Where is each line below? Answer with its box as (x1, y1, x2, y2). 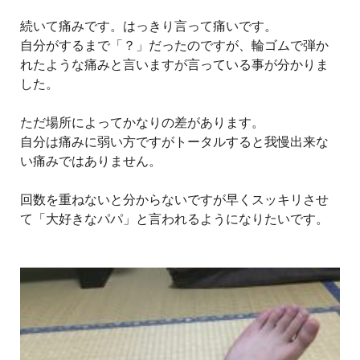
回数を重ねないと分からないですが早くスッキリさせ (20, 193, 329, 207)
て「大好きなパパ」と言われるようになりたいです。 (20, 212, 332, 227)
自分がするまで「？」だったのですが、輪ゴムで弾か (20, 39, 329, 53)
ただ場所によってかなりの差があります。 (20, 116, 268, 130)
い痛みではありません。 (20, 154, 165, 169)
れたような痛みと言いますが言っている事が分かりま (20, 58, 329, 72)
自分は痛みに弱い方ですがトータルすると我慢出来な (20, 135, 329, 149)
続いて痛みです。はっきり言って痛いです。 (20, 19, 280, 34)
